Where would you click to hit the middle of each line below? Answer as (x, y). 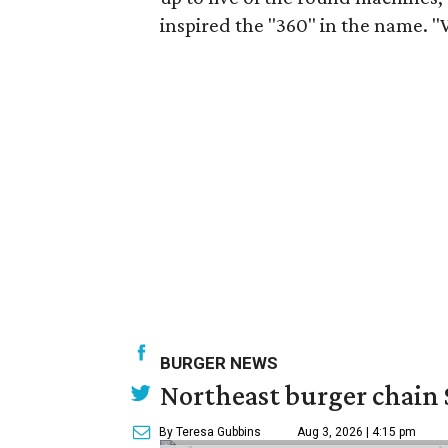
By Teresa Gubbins (210, 431)
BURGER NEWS (219, 362)
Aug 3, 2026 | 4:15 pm (356, 431)
